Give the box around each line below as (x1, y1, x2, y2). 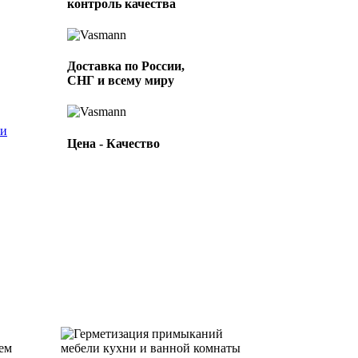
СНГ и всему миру (66, 74, 174, 88)
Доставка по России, (66, 59, 185, 74)
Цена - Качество (66, 136, 160, 150)
